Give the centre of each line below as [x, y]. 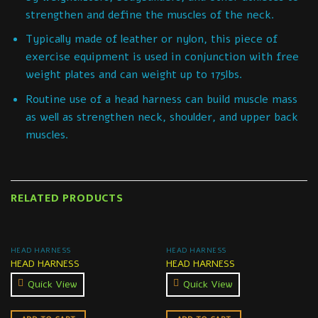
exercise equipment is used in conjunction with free [162, 57]
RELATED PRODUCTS [67, 198]
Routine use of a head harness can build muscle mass [161, 99]
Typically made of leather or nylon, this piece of [151, 39]
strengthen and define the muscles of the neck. [150, 15]
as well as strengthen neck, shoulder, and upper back [161, 117]
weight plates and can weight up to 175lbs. [134, 75]
